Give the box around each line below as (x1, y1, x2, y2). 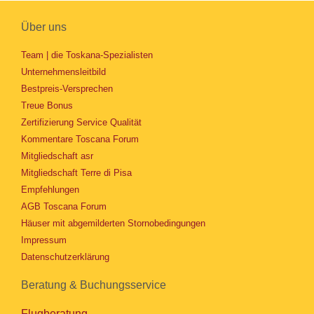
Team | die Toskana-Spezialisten (21, 49, 153, 60)
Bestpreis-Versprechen (21, 83, 113, 94)
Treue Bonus (21, 100, 73, 111)
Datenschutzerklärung (21, 251, 109, 262)
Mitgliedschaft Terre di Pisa (21, 167, 132, 178)
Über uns (21, 20, 67, 33)
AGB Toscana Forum (21, 200, 107, 212)
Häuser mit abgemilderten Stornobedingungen (21, 217, 205, 228)
